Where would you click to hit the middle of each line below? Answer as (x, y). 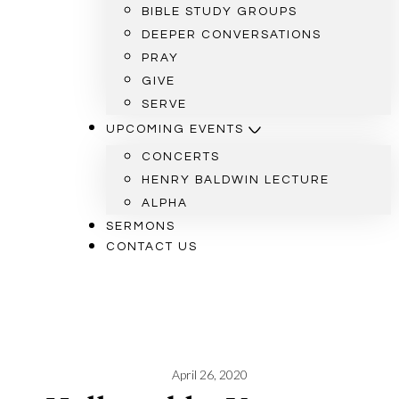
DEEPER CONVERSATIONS (232, 35)
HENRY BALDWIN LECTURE (236, 180)
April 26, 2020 (209, 374)
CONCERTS (181, 157)
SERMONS (141, 227)
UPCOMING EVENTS (175, 130)
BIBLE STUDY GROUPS (220, 12)
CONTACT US (152, 247)
